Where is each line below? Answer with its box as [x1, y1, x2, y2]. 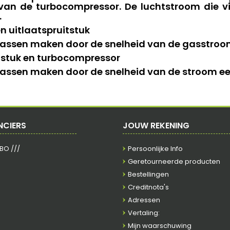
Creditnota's [128, 182, 169, 192]
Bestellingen [128, 169, 169, 179]
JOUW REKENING [123, 120, 189, 131]
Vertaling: [128, 208, 160, 218]
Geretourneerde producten [128, 157, 220, 166]
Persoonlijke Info [128, 144, 183, 154]
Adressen [128, 195, 160, 205]
